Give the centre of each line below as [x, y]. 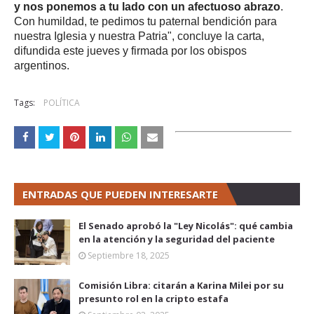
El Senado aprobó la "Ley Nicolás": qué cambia [186, 226]
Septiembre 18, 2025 [129, 256]
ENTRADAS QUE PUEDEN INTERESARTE [120, 194]
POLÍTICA [62, 103]
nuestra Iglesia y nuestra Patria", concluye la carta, [139, 36]
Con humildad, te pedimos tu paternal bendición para [145, 22]
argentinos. [42, 66]
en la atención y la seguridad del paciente [177, 239]
